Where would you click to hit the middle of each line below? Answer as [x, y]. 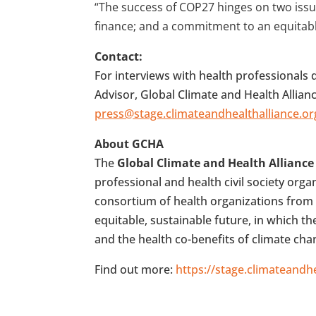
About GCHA [129, 144]
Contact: [119, 57]
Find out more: [134, 270]
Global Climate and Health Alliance [216, 163]
